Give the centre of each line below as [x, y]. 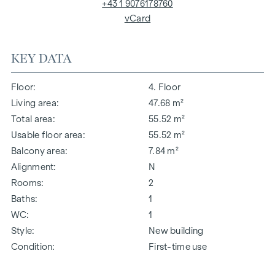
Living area [34, 103]
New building [176, 230]
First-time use [178, 246]
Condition [32, 246]
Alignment [32, 167]
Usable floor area [47, 135]
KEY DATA [41, 58]
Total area [32, 119]
